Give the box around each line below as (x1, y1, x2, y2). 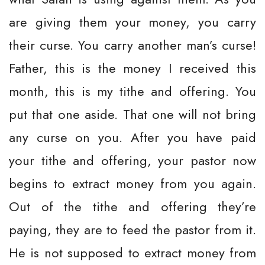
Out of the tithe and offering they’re (9, 197, 256, 216)
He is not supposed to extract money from (9, 243, 256, 262)
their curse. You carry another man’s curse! (9, 35, 256, 54)
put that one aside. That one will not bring (9, 105, 256, 124)
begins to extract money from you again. (9, 174, 256, 193)
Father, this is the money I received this (9, 59, 256, 77)
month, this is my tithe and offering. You (9, 82, 256, 101)
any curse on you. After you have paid (9, 128, 256, 147)
